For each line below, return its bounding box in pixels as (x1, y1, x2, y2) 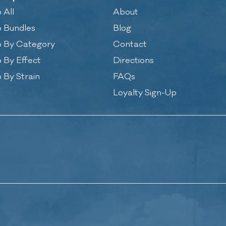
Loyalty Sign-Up (113, 87, 177, 99)
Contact (113, 39, 147, 50)
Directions (113, 55, 154, 67)
